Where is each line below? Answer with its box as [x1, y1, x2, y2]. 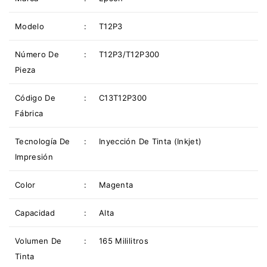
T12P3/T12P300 [99, 49, 160, 59]
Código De [15, 92, 56, 103]
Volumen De [15, 235, 62, 246]
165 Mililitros [99, 235, 148, 246]
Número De [15, 49, 60, 59]
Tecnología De [15, 136, 70, 146]
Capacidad [15, 207, 55, 218]
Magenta [99, 179, 133, 190]
